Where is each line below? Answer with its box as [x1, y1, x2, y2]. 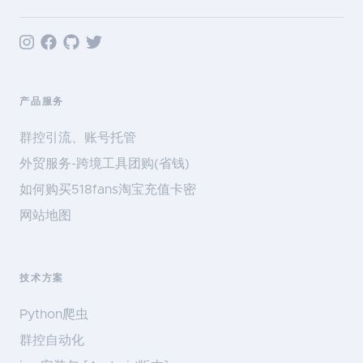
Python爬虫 [19, 308, 88, 321]
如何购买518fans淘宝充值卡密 [19, 183, 196, 196]
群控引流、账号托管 [19, 131, 136, 144]
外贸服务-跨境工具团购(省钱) [19, 157, 190, 170]
